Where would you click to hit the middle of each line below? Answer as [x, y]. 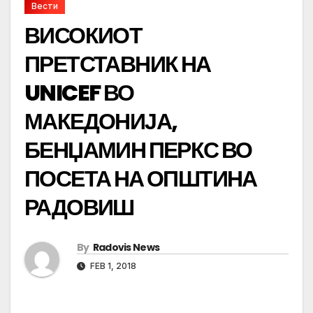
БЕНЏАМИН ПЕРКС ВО [138, 150]
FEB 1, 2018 [112, 266]
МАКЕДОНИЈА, [101, 122]
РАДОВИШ [79, 208]
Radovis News [126, 248]
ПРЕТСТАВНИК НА [118, 64]
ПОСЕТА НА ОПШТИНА [141, 179]
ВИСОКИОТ [83, 36]
